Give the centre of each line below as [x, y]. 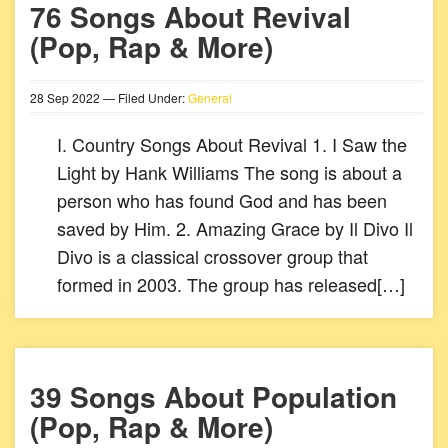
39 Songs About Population [213, 396]
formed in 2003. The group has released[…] [231, 284]
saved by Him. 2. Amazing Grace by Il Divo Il [235, 228]
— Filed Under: [144, 97]
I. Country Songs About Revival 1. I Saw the [232, 144]
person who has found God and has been [222, 200]
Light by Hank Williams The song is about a [229, 172]
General [210, 97]
